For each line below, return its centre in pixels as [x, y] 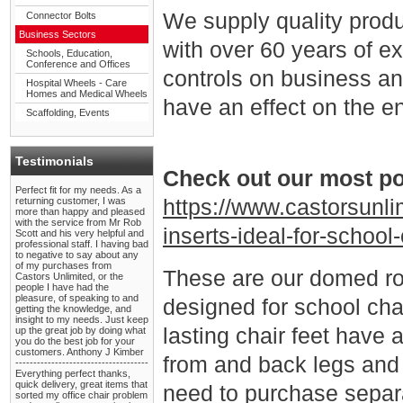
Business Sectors [58, 34]
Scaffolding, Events [68, 112]
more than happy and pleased [80, 211]
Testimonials [54, 161]
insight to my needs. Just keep [82, 319]
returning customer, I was [71, 201]
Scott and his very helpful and [80, 233]
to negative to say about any [77, 255]
